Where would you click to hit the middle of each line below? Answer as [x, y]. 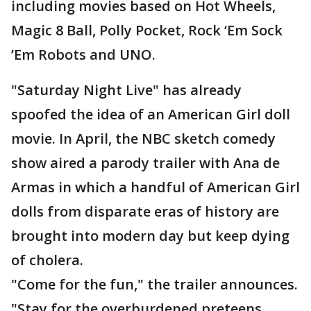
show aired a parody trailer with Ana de [145, 163]
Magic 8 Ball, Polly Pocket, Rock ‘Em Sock [147, 31]
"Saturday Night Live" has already [126, 90]
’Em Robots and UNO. [83, 55]
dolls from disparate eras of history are [145, 212]
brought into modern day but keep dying [150, 236]
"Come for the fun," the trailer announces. [154, 285]
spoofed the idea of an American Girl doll [151, 115]
